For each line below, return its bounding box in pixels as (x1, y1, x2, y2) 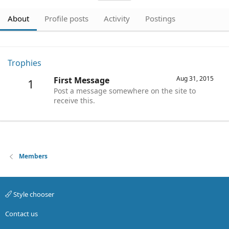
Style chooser (12, 189, 54, 199)
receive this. (54, 96, 95, 106)
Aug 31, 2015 (176, 74, 214, 83)
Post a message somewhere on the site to (54, 86, 196, 96)
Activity (104, 13, 130, 24)
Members (19, 152, 48, 161)
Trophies (8, 57, 41, 68)
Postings (145, 13, 175, 24)
